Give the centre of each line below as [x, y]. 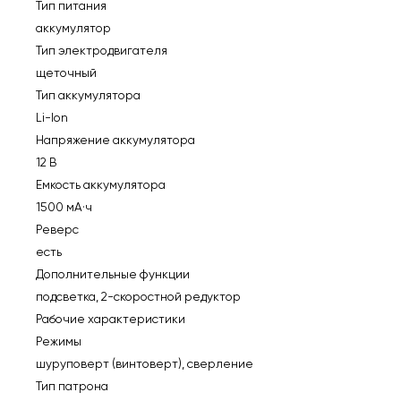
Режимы [58, 341]
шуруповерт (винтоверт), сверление [144, 363]
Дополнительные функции [112, 273]
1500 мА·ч [64, 206]
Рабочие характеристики [110, 318]
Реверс [57, 229]
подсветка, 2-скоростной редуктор [138, 296]
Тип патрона [72, 385]
